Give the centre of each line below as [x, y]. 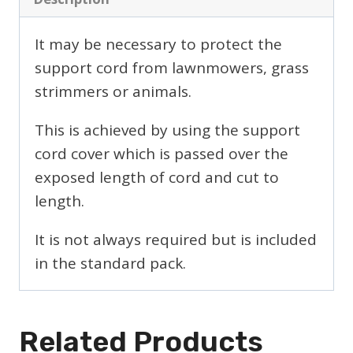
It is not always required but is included [176, 239]
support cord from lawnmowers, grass [172, 67]
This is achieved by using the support [167, 130]
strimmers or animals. [113, 91]
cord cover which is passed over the [162, 153]
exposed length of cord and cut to [157, 177]
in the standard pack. [110, 263]
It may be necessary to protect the [158, 44]
